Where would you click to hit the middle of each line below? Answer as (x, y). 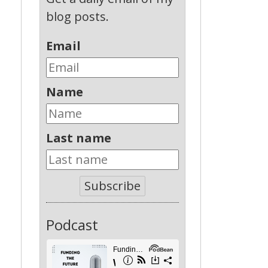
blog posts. (77, 16)
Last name (78, 138)
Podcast (72, 224)
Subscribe (112, 185)
